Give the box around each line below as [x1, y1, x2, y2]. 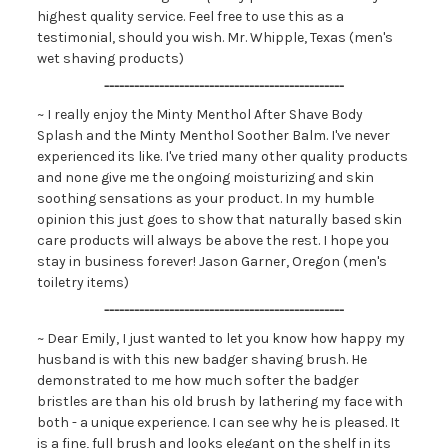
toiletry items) [36, 274, 129, 291]
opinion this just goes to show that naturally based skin [36, 211, 402, 228]
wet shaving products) [36, 50, 184, 67]
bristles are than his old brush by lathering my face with [36, 393, 403, 410]
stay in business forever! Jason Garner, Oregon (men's [36, 253, 387, 270]
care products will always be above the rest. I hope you [36, 232, 389, 249]
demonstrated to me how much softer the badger [36, 372, 359, 389]
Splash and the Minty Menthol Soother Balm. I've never [36, 127, 390, 144]
